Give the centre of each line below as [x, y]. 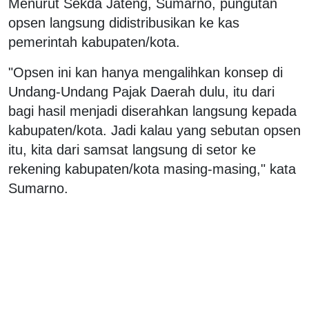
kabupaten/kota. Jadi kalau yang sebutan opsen [154, 130]
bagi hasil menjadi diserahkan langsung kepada [152, 111]
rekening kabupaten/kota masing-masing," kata [152, 169]
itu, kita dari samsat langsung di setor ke [132, 149]
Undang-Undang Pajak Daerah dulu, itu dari [141, 91]
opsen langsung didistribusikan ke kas [124, 22]
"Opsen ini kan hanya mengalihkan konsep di [146, 72]
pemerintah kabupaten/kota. [96, 42]
